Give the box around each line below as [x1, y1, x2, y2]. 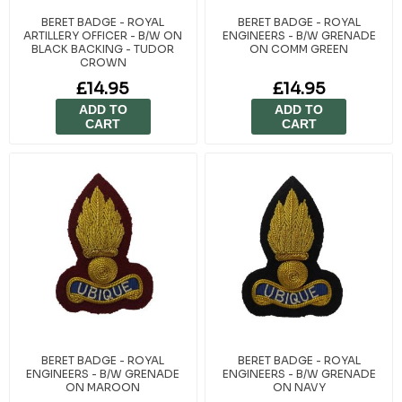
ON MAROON [66, 380, 141, 394]
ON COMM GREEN [249, 42, 349, 57]
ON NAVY [272, 380, 326, 394]
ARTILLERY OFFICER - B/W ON [23, 29, 183, 43]
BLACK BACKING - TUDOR [31, 42, 175, 57]
